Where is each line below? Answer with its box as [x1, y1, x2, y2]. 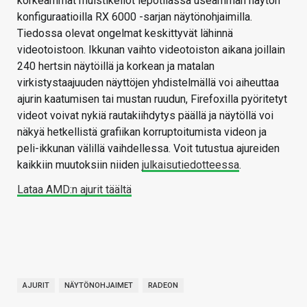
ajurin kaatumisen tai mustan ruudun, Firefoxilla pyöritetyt [17, 92, 287, 106]
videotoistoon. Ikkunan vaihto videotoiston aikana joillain [17, 42, 285, 56]
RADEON [148, 280, 178, 290]
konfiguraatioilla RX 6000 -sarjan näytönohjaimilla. [17, 10, 252, 23]
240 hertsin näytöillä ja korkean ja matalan [17, 59, 214, 73]
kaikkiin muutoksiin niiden [17, 158, 142, 171]
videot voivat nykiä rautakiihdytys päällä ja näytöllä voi [17, 108, 273, 122]
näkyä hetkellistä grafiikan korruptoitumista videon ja [17, 125, 267, 138]
